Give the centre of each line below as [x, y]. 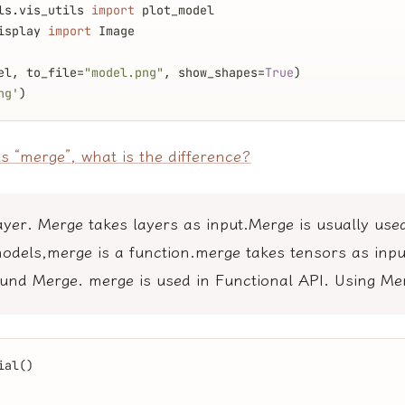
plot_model [174, 10]
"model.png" [124, 73]
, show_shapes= [214, 73]
